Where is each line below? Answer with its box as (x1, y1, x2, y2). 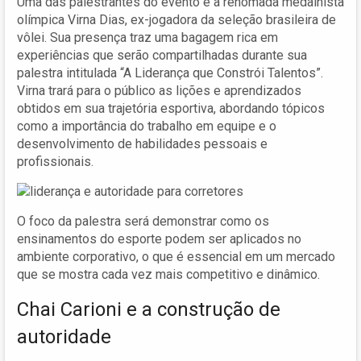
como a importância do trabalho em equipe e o (17, 118, 276, 134)
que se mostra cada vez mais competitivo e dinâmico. (17, 267, 320, 283)
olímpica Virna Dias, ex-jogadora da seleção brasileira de (17, 11, 336, 27)
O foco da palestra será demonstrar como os (17, 214, 269, 230)
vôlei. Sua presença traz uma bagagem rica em (17, 29, 278, 45)
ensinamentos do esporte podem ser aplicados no (17, 231, 301, 247)
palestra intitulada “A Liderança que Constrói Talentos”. (17, 64, 323, 81)
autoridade (17, 326, 111, 349)
